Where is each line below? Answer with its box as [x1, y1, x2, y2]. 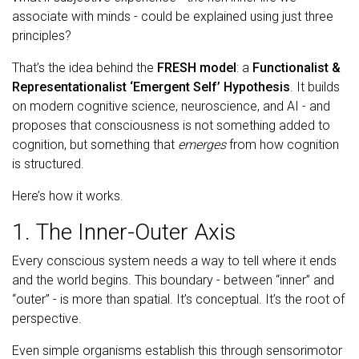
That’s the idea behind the [12, 59, 157, 75]
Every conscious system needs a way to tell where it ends [12, 252, 337, 268]
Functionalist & [252, 59, 341, 75]
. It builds [290, 79, 340, 95]
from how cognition [226, 136, 339, 152]
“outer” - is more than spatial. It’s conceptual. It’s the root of [12, 291, 345, 307]
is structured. [12, 155, 84, 171]
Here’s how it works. [12, 188, 123, 204]
